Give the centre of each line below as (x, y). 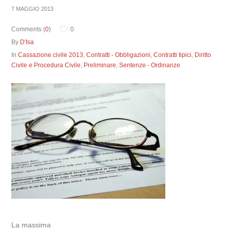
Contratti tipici (173, 55)
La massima (31, 225)
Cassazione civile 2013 (51, 55)
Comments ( (28, 29)
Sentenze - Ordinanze (150, 65)
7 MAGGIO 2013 (33, 9)
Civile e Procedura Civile (46, 65)
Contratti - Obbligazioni (119, 55)
